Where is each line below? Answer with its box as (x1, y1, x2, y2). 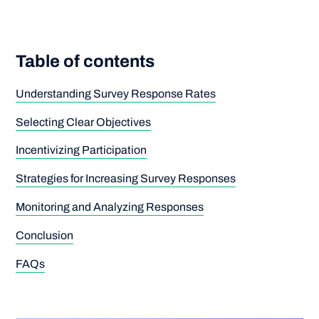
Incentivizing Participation (16, 144, 147, 157)
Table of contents (16, 51, 155, 70)
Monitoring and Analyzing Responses (16, 201, 204, 214)
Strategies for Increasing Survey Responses (16, 172, 236, 185)
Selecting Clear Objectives (16, 115, 152, 128)
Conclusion (16, 229, 74, 242)
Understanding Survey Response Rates (16, 87, 216, 100)
